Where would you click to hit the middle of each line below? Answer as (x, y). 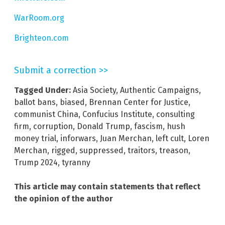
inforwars (78, 139)
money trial (35, 139)
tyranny (76, 163)
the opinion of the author (64, 199)
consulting (176, 115)
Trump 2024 (36, 163)
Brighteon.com (41, 38)
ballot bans (35, 102)
